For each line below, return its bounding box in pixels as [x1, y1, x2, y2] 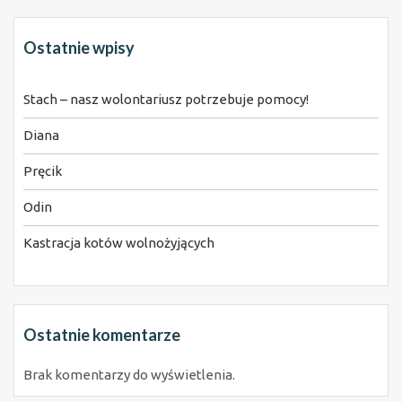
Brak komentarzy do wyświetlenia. [23, 366, 235, 382]
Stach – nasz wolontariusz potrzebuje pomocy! [23, 91, 309, 107]
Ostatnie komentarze [23, 324, 180, 345]
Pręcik [23, 162, 62, 179]
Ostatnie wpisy [23, 37, 135, 57]
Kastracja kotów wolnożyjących [23, 234, 214, 250]
